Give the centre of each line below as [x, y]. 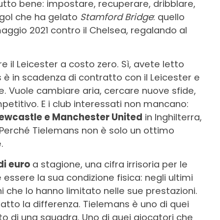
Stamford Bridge [117, 17]
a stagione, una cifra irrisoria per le [110, 165]
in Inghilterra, [172, 117]
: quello [169, 17]
